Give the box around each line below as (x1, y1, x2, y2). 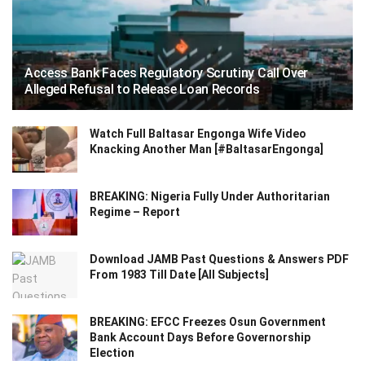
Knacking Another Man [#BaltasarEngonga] (90, 142, 323, 156)
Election (90, 346, 134, 360)
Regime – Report (90, 204, 180, 218)
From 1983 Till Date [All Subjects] (90, 268, 269, 282)
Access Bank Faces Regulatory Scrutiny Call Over (24, 64, 308, 81)
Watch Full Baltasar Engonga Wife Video (90, 126, 306, 140)
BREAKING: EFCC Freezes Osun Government (90, 315, 326, 329)
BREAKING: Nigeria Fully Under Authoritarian (90, 189, 330, 203)
